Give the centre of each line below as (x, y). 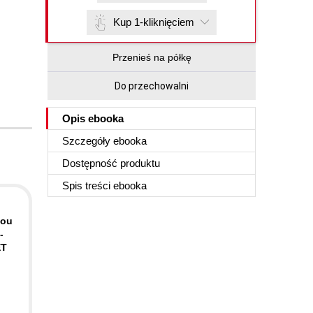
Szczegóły (88, 141)
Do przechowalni (152, 86)
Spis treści (88, 185)
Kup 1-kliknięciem (154, 22)
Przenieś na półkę (152, 57)
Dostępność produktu (111, 163)
